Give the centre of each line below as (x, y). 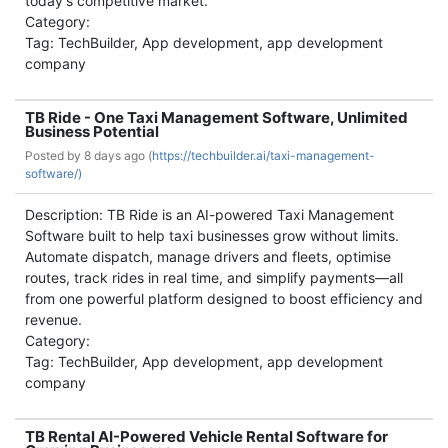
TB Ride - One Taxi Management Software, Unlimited (216, 117)
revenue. (53, 319)
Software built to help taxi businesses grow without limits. (212, 235)
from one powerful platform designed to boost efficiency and (224, 298)
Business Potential (92, 131)
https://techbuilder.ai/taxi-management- (263, 155)
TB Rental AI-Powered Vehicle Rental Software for (206, 436)
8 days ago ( (118, 155)
